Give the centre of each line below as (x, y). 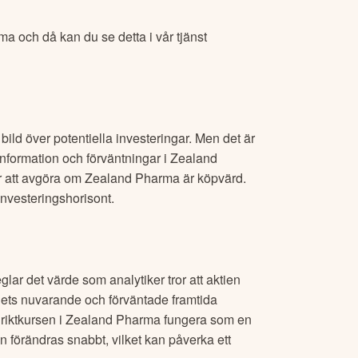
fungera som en (206, 320)
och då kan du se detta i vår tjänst (111, 37)
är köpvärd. (213, 178)
